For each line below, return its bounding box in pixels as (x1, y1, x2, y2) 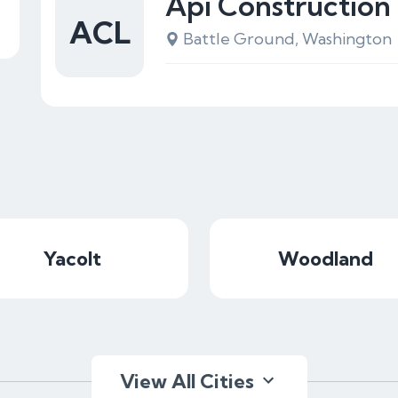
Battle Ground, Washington (183, 28, 392, 49)
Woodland (278, 246, 373, 271)
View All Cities (119, 369, 254, 394)
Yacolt (44, 246, 101, 271)
